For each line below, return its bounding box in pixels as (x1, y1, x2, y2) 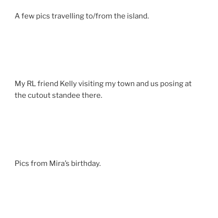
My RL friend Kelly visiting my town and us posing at (15, 79, 192, 89)
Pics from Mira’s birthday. (15, 159, 101, 168)
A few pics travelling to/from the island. (15, 11, 149, 20)
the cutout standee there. (15, 91, 102, 100)
